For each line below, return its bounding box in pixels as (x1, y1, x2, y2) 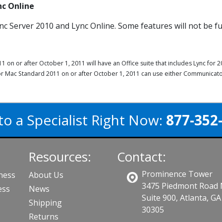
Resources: (29, 148, 92, 166)
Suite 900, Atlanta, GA (141, 192, 221, 203)
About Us (29, 169, 64, 180)
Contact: (116, 148, 166, 166)
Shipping (29, 197, 62, 208)
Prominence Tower (141, 168, 213, 179)
